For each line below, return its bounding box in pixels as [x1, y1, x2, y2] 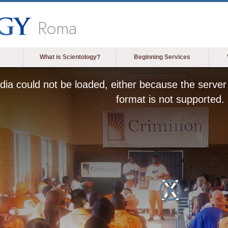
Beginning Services [134, 53, 190, 61]
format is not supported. [116, 94, 224, 105]
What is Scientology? [39, 53, 100, 61]
